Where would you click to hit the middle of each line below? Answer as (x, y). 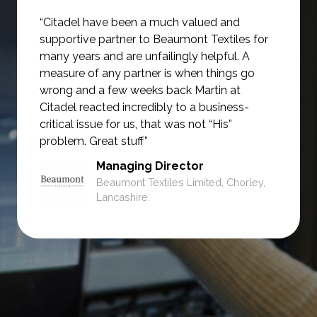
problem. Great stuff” (94, 142)
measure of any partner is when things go (147, 74)
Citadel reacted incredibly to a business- (144, 108)
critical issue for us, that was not (124, 125)
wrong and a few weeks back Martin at (140, 91)
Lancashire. (123, 197)
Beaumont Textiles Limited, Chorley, (181, 183)
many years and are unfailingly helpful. (141, 57)
